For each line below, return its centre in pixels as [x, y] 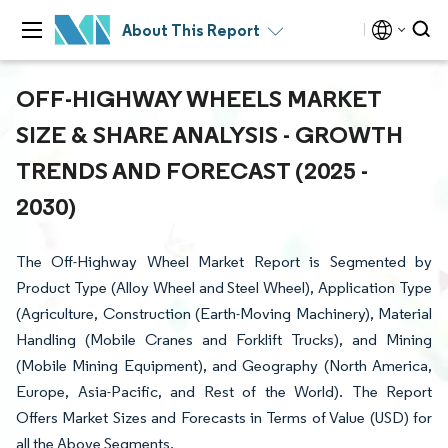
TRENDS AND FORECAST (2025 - [192, 170]
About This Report [191, 30]
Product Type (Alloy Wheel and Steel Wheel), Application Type [224, 287]
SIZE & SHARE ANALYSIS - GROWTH [209, 134]
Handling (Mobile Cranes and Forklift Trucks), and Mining [224, 339]
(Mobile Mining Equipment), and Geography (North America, [224, 365]
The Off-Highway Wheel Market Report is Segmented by [224, 261]
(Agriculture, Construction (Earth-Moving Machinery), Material [224, 313]
